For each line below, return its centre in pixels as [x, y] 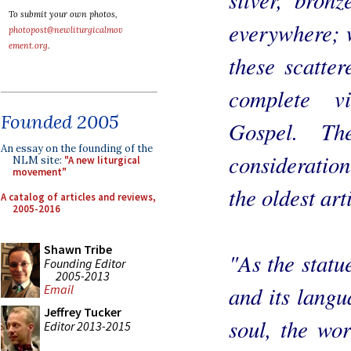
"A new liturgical [102, 160]
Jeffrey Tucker [83, 312]
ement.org [28, 45]
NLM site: [38, 160]
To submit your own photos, [63, 14]
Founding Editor [85, 263]
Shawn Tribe [78, 249]
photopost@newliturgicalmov [66, 30]
